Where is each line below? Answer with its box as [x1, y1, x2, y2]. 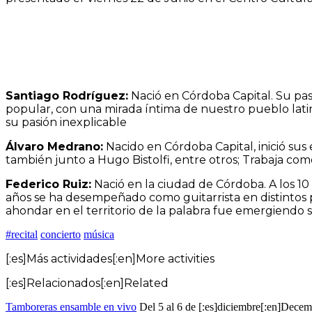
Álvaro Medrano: [6, 139, 103, 153]
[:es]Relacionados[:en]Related [6, 276, 169, 290]
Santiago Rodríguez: [6, 88, 128, 102]
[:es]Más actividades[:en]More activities [6, 251, 214, 265]
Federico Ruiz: [6, 177, 91, 191]
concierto [40, 228, 81, 240]
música [84, 228, 114, 240]
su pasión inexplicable [6, 115, 127, 129]
